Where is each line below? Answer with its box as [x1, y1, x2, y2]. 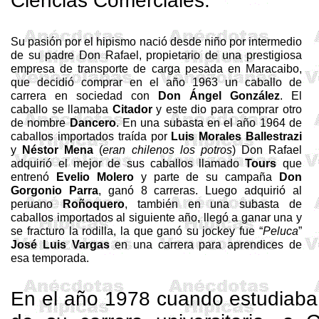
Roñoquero [62, 197, 125, 210]
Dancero [69, 116, 116, 129]
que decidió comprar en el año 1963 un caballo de [11, 75, 302, 88]
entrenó [11, 170, 57, 183]
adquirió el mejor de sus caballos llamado [11, 157, 246, 169]
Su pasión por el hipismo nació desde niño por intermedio [11, 35, 302, 48]
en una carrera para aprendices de [109, 238, 302, 251]
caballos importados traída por [11, 130, 172, 142]
